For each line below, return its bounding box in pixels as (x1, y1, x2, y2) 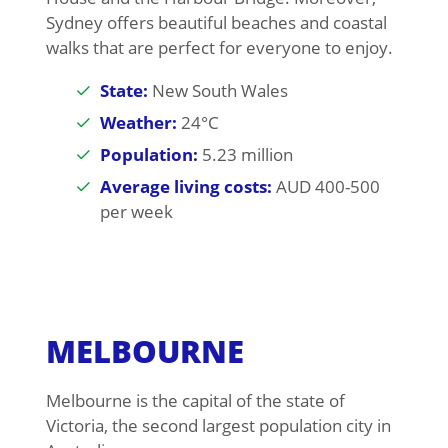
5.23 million (197, 143, 293, 167)
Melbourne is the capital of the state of (45, 389, 345, 413)
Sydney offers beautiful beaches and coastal (45, 11, 387, 35)
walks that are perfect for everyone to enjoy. (45, 36, 393, 60)
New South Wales (147, 79, 288, 103)
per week (99, 200, 173, 224)
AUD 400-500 (271, 175, 380, 199)
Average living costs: (99, 175, 272, 199)
